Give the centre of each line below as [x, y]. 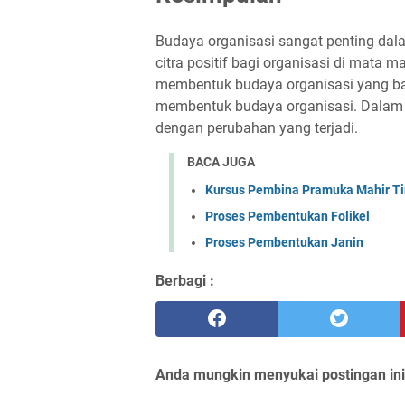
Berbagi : [185, 280]
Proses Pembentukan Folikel [287, 216]
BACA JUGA [221, 162]
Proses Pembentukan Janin [284, 242]
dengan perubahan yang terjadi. [257, 128]
